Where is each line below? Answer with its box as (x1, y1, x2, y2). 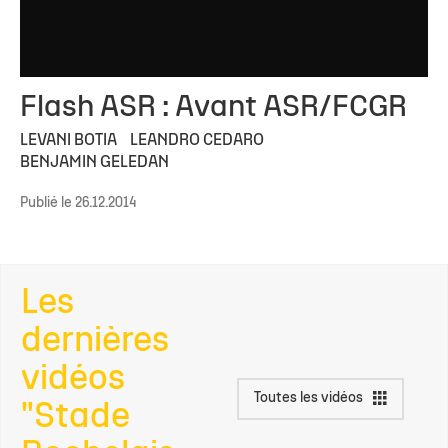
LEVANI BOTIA (20, 133, 117, 148)
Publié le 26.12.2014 (20, 196, 136, 210)
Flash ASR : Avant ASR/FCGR (20, 94, 407, 122)
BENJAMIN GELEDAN (20, 155, 169, 170)
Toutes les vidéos (254, 391, 363, 405)
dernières (21, 325, 169, 358)
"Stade (21, 401, 130, 434)
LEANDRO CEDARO (130, 133, 264, 148)
